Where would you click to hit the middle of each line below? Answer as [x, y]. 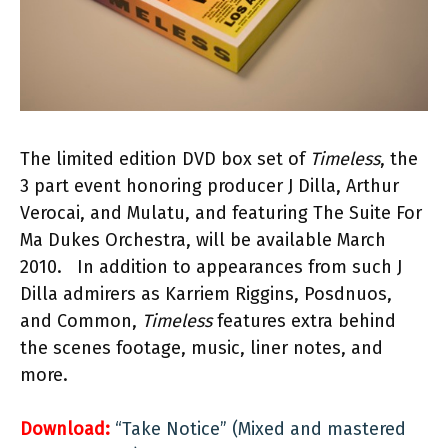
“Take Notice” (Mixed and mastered [260, 429]
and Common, [81, 321]
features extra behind [304, 321]
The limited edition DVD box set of [165, 159]
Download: [65, 429]
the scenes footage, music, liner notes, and [201, 348]
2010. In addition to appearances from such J [211, 267]
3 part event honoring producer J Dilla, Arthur [209, 186]
